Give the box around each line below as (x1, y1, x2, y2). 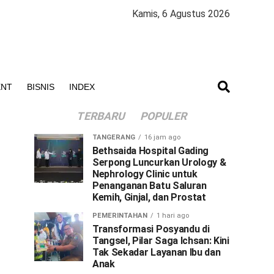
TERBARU (75, 110, 127, 122)
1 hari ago (157, 212, 189, 220)
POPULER (139, 110, 189, 122)
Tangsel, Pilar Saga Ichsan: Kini (92, 235, 229, 246)
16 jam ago (144, 133, 180, 141)
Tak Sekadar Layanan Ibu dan (92, 246, 221, 258)
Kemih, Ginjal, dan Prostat (92, 191, 206, 203)
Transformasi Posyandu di (92, 223, 210, 235)
